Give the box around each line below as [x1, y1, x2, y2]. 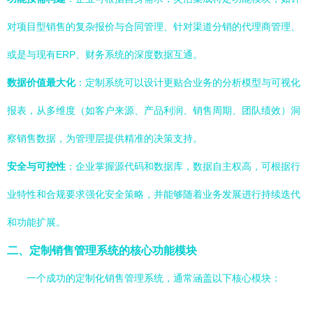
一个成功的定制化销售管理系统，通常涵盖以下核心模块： [27, 272, 281, 284]
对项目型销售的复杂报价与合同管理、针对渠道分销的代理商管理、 [7, 21, 300, 32]
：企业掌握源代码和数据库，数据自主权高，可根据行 [66, 161, 300, 172]
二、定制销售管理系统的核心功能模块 [7, 244, 197, 256]
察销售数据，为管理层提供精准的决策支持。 [7, 133, 203, 144]
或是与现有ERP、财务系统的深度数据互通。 [7, 49, 203, 60]
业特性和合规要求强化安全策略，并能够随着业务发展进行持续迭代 [7, 189, 300, 200]
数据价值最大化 [7, 77, 75, 88]
